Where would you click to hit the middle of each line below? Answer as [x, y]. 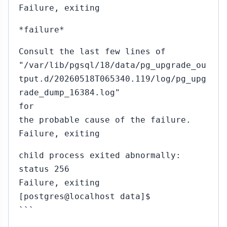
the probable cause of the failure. [105, 120]
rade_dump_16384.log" [69, 92]
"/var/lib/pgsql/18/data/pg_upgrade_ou [112, 65]
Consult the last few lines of [92, 51]
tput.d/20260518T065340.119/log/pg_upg [112, 79]
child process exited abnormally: [100, 155]
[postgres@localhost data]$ [85, 196]
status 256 [44, 169]
